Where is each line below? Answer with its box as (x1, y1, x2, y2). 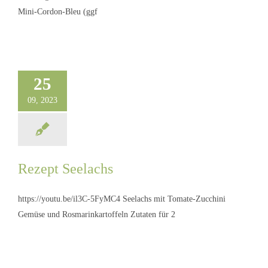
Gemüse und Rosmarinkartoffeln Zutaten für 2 (18, 210, 175, 220)
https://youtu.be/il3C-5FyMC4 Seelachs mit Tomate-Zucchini (18, 194, 226, 204)
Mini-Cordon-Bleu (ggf (18, 7, 98, 17)
